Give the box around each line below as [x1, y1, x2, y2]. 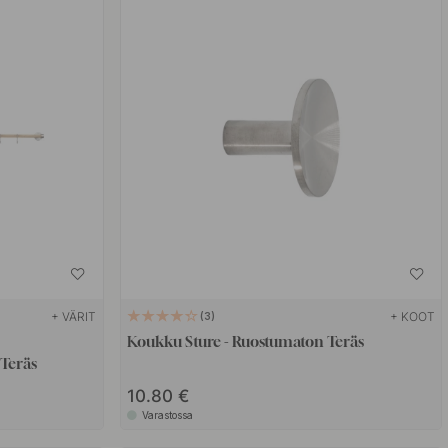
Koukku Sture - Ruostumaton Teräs [127, 332, 365, 351]
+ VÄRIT [51, 309, 97, 325]
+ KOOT [390, 309, 436, 325]
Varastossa [142, 409, 194, 422]
